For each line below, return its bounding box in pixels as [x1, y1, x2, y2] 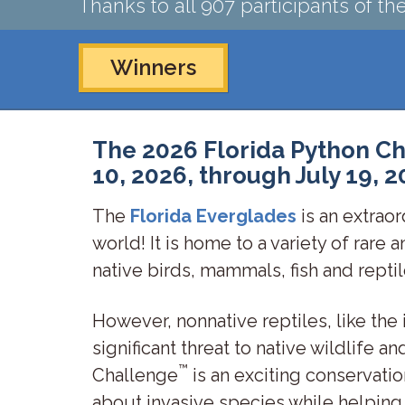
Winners [110, 54, 196, 80]
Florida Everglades [130, 205, 297, 227]
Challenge [92, 363, 178, 386]
